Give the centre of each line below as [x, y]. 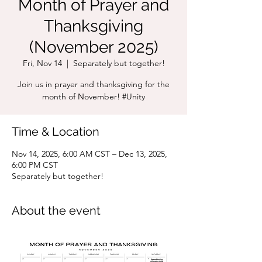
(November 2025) [94, 47]
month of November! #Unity [94, 96]
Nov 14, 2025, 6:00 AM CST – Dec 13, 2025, [89, 154]
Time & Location [56, 132]
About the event [56, 211]
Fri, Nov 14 [42, 63]
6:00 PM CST [35, 165]
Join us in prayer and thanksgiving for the [94, 84]
